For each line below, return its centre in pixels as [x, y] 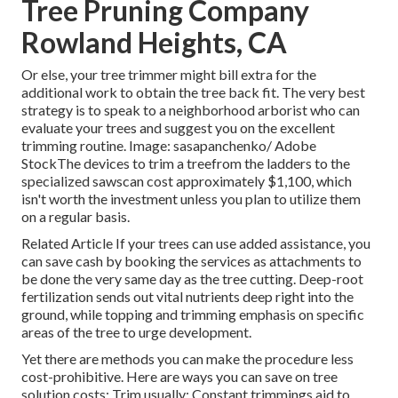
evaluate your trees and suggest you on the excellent [178, 128]
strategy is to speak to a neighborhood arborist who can [191, 110]
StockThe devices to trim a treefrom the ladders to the [186, 163]
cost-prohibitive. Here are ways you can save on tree [179, 377]
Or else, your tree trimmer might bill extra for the [169, 75]
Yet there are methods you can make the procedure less [187, 359]
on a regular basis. [76, 217]
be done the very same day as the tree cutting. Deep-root [192, 279]
